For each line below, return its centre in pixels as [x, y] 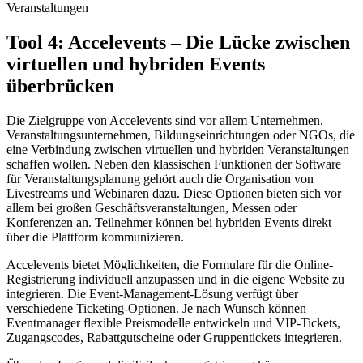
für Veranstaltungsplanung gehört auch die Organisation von [160, 179]
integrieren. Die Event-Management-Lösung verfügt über [152, 294]
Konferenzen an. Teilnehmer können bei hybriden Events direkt [169, 223]
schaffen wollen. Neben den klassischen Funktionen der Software [174, 164]
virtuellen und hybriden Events [136, 64]
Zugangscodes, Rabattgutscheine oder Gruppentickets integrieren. [174, 338]
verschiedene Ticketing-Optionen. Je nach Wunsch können [156, 309]
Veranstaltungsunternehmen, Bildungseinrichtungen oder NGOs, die [181, 135]
